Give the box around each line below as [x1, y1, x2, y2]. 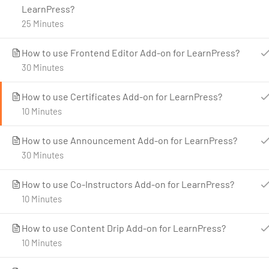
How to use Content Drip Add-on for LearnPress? [22, 222, 226, 234]
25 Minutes [22, 18, 64, 29]
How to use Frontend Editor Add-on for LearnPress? [22, 47, 240, 58]
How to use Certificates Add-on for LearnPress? [22, 91, 222, 102]
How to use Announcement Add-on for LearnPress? [22, 134, 237, 146]
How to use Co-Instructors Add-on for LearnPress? [22, 178, 234, 190]
